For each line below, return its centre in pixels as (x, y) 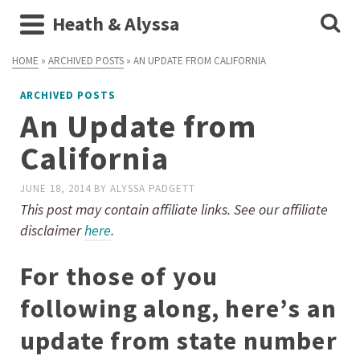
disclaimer (52, 230)
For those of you (119, 276)
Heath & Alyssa (116, 24)
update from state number (179, 340)
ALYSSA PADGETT (153, 188)
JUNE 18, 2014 (57, 188)
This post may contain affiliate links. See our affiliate (174, 209)
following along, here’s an (179, 308)
